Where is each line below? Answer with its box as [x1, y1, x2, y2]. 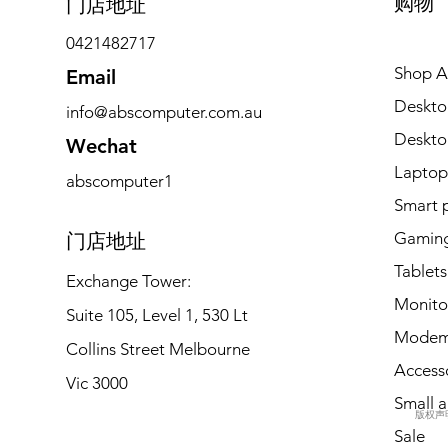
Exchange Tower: [65, 270, 191, 291]
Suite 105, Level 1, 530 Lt [65, 304, 248, 325]
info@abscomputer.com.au [65, 101, 262, 122]
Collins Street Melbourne [65, 338, 250, 359]
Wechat [65, 133, 137, 158]
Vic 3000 [65, 372, 128, 393]
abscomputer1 [65, 170, 173, 191]
